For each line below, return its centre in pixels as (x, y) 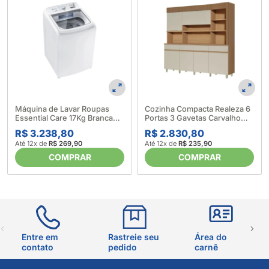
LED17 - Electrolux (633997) (66, 127)
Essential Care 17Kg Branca (64, 118)
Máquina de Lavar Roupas (48, 109)
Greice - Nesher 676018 (189, 127)
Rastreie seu (134, 237)
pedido (122, 247)
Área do (211, 237)
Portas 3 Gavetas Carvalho (193, 118)
